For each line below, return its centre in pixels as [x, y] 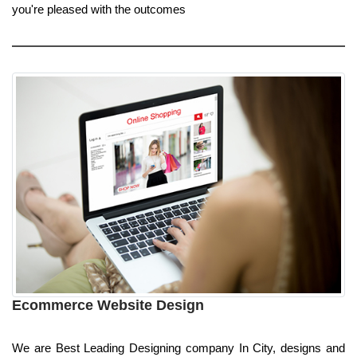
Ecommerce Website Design [108, 306]
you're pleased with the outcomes [99, 9]
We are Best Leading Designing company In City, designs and [178, 348]
